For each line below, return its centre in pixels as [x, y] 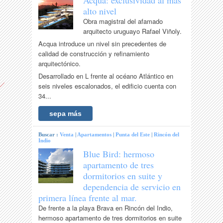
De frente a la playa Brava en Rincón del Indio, [106, 208]
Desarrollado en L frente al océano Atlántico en [106, 76]
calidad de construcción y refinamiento [94, 54]
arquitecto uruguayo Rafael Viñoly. [133, 31]
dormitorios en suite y [123, 176]
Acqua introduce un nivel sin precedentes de [103, 44]
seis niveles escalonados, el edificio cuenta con [108, 86]
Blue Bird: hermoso [119, 154]
